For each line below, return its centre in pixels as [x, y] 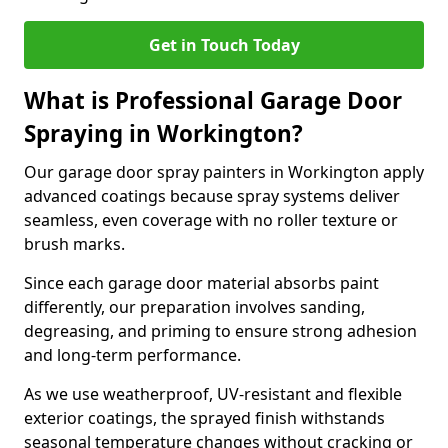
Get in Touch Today [224, 45]
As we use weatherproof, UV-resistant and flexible [213, 394]
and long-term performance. [132, 355]
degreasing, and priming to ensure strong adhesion [220, 331]
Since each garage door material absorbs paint [201, 283]
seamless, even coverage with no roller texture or [211, 220]
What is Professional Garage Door [213, 100]
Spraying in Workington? [163, 133]
